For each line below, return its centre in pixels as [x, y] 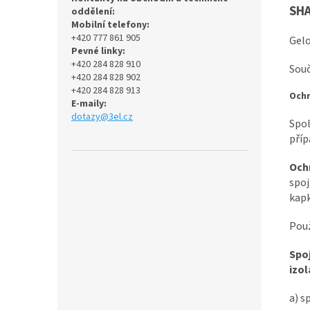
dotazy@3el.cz [102, 117]
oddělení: [93, 12]
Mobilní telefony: [110, 25]
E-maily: [89, 104]
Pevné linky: [98, 51]
